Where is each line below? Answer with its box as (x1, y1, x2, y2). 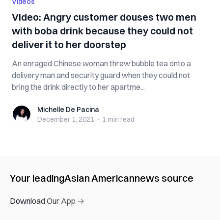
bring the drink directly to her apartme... (12, 82, 145, 92)
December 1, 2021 (37, 115, 94, 124)
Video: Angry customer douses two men (12, 11, 196, 23)
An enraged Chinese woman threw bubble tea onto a (12, 58, 191, 68)
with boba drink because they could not (12, 25, 193, 37)
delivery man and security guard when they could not (12, 70, 190, 80)
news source (135, 172, 193, 184)
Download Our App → (10, 196, 84, 206)
